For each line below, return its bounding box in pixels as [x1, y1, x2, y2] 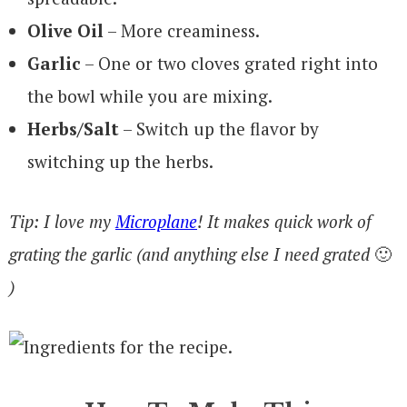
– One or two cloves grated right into [81, 51, 378, 74]
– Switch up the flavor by [119, 116, 319, 140]
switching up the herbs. [27, 149, 213, 173]
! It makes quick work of [197, 209, 372, 233]
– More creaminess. [104, 18, 260, 42]
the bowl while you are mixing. [27, 84, 273, 107]
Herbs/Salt [27, 116, 119, 140]
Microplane [115, 209, 197, 233]
